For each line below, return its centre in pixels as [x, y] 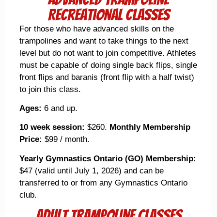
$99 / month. [67, 139]
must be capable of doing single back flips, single [108, 65]
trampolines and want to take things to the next [104, 40]
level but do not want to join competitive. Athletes [108, 53]
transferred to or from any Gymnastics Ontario [103, 183]
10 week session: [52, 127]
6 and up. [60, 108]
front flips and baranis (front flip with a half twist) [107, 77]
